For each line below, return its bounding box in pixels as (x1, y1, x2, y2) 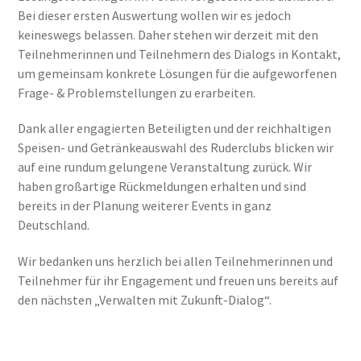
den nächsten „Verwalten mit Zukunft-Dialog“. (18, 292, 272, 309)
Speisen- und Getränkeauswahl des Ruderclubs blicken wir (18, 139, 334, 156)
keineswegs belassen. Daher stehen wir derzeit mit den (18, 26, 319, 43)
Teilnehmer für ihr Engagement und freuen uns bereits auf (18, 272, 339, 289)
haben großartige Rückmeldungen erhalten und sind (18, 178, 307, 195)
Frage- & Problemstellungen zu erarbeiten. (18, 84, 256, 101)
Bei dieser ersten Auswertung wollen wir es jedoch (18, 6, 292, 23)
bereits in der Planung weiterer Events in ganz (18, 197, 272, 214)
